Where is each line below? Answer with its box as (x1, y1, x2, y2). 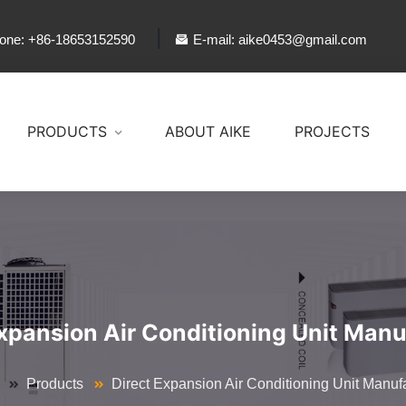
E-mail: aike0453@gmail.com (193, 31, 367, 47)
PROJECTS (295, 122, 370, 141)
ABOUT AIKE (165, 122, 251, 141)
